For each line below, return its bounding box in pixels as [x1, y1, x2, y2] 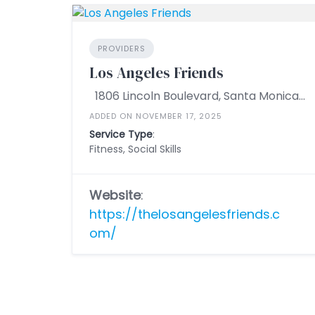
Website [89, 186, 141, 204]
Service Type [89, 127, 153, 141]
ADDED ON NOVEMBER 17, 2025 [89, 110, 222, 122]
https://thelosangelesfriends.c [89, 205, 280, 223]
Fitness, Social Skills [89, 142, 181, 156]
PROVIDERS [98, 43, 146, 54]
